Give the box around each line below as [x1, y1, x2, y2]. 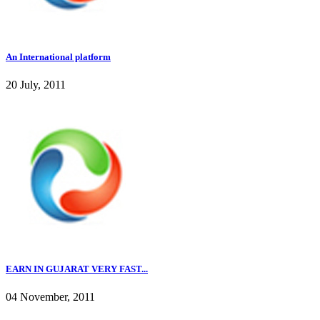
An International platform [6, 51, 111, 62]
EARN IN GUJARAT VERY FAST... [6, 263, 148, 274]
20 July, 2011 [6, 78, 66, 91]
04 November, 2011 [6, 291, 95, 304]
